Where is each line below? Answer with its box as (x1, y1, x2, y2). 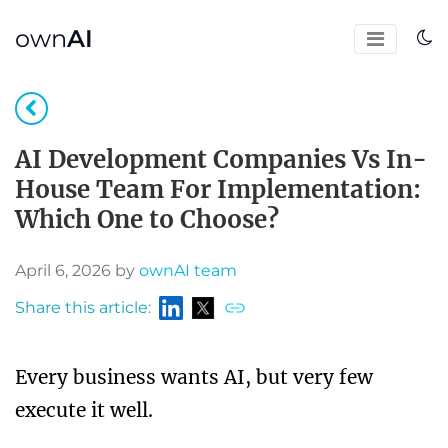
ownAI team (139, 261, 237, 280)
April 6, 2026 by (15, 261, 139, 280)
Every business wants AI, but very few (15, 365, 373, 389)
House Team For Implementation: (15, 174, 421, 205)
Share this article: (15, 298, 151, 317)
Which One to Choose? (15, 204, 279, 235)
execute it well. (15, 398, 153, 422)
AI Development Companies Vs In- (15, 144, 427, 175)
